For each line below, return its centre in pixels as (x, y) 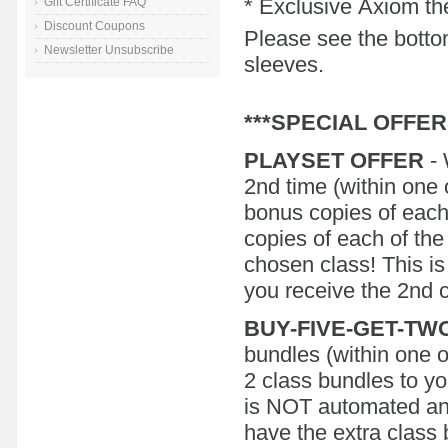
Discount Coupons (94, 26)
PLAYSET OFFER (334, 160)
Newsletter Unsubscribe (109, 50)
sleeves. (284, 64)
